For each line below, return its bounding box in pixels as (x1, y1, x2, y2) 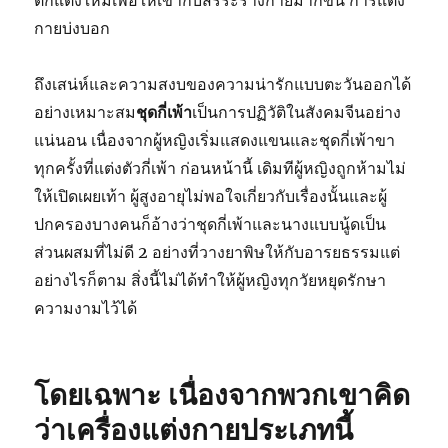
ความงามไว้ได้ (34, 298, 138, 318)
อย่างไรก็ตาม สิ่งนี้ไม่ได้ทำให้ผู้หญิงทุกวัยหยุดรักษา (34, 270, 387, 290)
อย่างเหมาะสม (34, 102, 137, 122)
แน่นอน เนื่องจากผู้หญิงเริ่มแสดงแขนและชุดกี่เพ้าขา (34, 130, 396, 150)
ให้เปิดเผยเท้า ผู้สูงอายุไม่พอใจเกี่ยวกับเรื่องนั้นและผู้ (34, 186, 388, 206)
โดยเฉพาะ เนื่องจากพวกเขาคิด (34, 377, 411, 413)
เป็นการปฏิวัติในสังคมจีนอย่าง (192, 102, 402, 122)
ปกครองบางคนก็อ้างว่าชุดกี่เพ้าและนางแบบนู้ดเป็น (34, 214, 387, 234)
